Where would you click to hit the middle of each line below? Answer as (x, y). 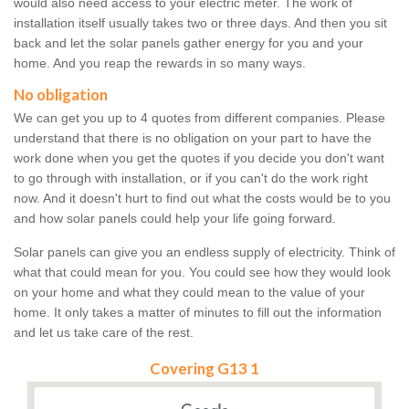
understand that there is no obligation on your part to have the (193, 138)
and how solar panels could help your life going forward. (175, 219)
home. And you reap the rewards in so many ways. (160, 63)
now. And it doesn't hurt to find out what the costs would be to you (202, 199)
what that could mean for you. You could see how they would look (202, 273)
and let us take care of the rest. (104, 333)
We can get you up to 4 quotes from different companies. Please (199, 118)
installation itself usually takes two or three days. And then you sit (200, 23)
